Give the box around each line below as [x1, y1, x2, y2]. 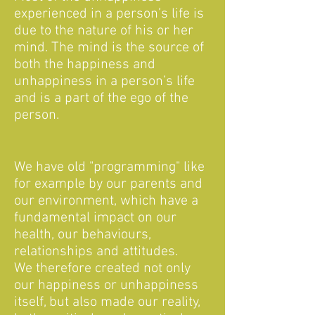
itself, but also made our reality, [14, 294, 200, 311]
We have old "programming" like [14, 159, 205, 176]
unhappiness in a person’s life [14, 73, 195, 90]
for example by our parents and [14, 176, 202, 193]
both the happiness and [14, 56, 155, 73]
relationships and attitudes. [14, 243, 178, 260]
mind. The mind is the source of [14, 39, 204, 56]
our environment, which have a [14, 193, 198, 210]
